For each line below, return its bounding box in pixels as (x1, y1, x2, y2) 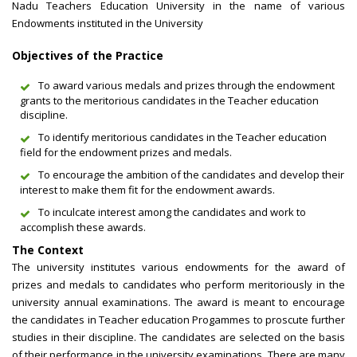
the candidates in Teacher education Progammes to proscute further (12, 312, 345, 328)
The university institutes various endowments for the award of (12, 260, 345, 275)
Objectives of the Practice (12, 48, 163, 64)
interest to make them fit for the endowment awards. (20, 182, 275, 198)
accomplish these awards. (20, 220, 146, 235)
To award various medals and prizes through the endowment (38, 78, 335, 93)
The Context (12, 242, 84, 258)
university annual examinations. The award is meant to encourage (12, 295, 345, 310)
